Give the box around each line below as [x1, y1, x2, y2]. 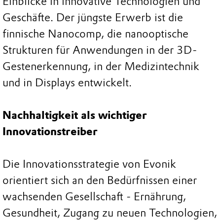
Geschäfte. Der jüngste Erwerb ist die [2, 11, 183, 25]
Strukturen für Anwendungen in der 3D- [2, 43, 197, 57]
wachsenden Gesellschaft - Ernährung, [2, 190, 186, 204]
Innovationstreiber [2, 125, 101, 139]
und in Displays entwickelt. [2, 76, 132, 90]
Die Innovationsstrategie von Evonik [2, 157, 176, 171]
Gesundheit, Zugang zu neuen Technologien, [2, 206, 217, 220]
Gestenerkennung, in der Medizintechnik [2, 60, 199, 74]
